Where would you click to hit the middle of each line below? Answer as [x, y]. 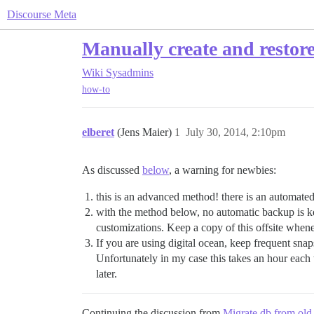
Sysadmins [130, 73]
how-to [96, 90]
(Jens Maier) [146, 132]
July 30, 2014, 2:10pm [235, 132]
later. [107, 274]
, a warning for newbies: [223, 170]
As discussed [112, 170]
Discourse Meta [42, 14]
